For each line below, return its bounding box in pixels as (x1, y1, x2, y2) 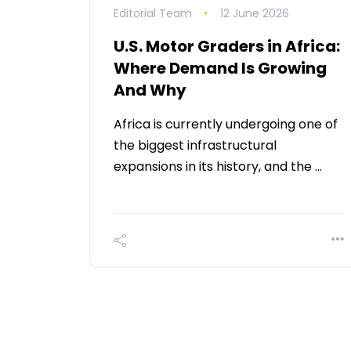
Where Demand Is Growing (114, 56, 327, 79)
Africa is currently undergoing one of (114, 114, 338, 133)
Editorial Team (114, 5, 192, 21)
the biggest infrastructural (114, 136, 277, 154)
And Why (114, 78, 186, 101)
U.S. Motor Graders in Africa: (114, 34, 340, 57)
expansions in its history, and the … (114, 157, 322, 175)
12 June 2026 (219, 5, 289, 21)
